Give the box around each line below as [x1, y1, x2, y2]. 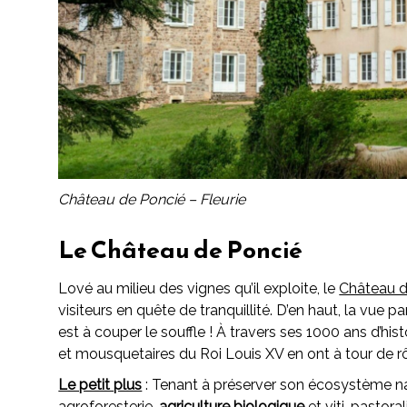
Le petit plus [58, 375, 143, 393]
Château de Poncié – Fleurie [58, 190, 246, 208]
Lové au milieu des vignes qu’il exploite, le [58, 279, 340, 297]
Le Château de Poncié [58, 231, 303, 269]
